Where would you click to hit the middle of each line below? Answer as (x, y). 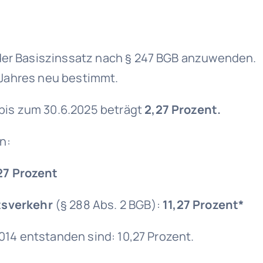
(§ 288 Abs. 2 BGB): (109, 205)
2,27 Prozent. (183, 109)
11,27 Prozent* (203, 205)
